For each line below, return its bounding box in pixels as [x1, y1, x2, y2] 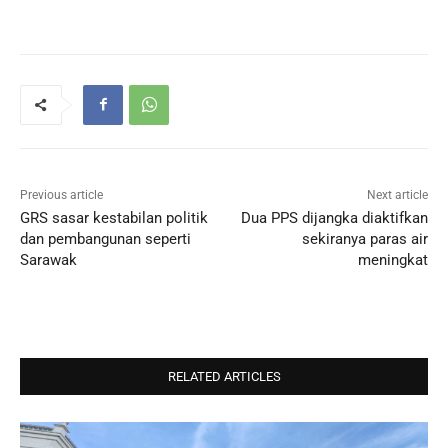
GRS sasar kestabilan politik [20, 208, 208, 227]
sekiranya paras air [301, 229, 428, 248]
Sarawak [20, 250, 77, 269]
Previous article [20, 187, 103, 202]
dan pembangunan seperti [20, 229, 191, 248]
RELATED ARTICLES [167, 368, 281, 384]
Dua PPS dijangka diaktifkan [240, 208, 428, 227]
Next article [366, 187, 428, 202]
